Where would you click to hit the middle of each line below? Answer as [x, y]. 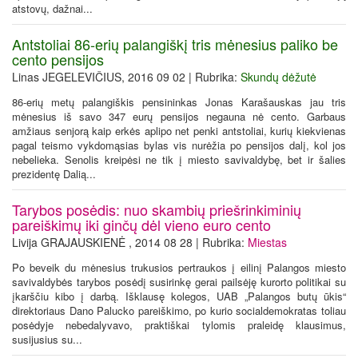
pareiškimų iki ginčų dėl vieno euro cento [141, 224]
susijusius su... [47, 339]
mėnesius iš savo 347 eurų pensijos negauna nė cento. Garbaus [179, 116]
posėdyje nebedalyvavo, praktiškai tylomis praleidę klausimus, [179, 324]
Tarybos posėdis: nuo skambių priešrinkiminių [157, 209]
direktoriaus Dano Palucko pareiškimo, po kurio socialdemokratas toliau [179, 310]
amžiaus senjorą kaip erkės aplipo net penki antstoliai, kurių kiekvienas [179, 130]
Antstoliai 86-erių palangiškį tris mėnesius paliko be [175, 44]
